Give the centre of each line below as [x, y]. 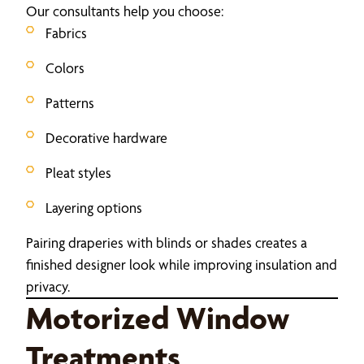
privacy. [48, 286]
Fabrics [66, 32]
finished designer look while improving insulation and [182, 264]
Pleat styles [78, 172]
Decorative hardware [106, 137]
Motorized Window [158, 318]
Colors [65, 67]
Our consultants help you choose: [125, 11]
